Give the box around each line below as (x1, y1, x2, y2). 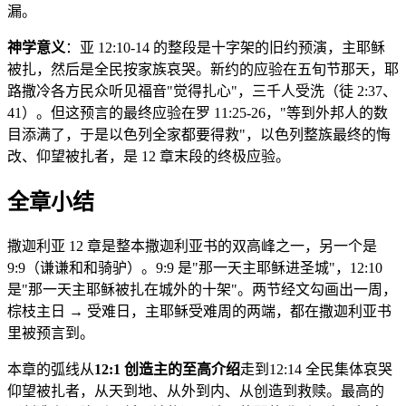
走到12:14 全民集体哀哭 (240, 362, 392, 378)
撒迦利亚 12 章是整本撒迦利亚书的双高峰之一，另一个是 (7, 238, 377, 255)
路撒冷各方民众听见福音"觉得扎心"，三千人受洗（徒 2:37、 (7, 83, 397, 100)
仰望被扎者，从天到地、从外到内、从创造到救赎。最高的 (7, 383, 384, 400)
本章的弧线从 (7, 362, 94, 378)
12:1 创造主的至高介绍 (94, 362, 240, 378)
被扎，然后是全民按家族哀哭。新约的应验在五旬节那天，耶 (7, 62, 399, 78)
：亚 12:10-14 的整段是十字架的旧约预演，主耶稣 (65, 40, 385, 56)
